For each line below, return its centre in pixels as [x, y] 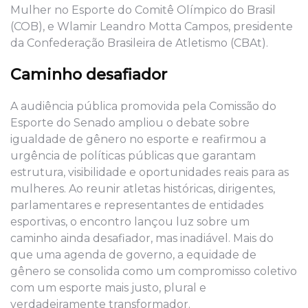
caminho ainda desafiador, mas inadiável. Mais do [142, 238]
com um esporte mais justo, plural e [108, 287]
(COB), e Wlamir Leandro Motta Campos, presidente [152, 26]
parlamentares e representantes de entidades [137, 205]
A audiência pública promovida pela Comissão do [143, 106]
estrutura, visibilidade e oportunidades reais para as [150, 172]
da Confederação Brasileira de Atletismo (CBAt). [139, 43]
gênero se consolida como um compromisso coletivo [154, 271]
